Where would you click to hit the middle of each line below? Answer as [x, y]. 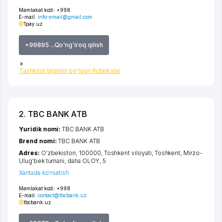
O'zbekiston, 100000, [72, 153]
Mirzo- [193, 153]
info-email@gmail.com [65, 17]
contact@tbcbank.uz [62, 195]
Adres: [30, 153]
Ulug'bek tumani [42, 161]
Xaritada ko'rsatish [44, 173]
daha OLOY [83, 161]
